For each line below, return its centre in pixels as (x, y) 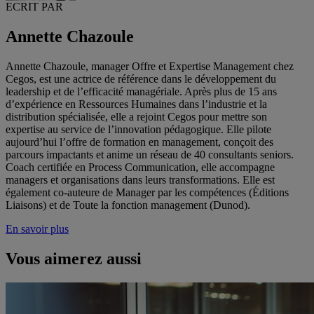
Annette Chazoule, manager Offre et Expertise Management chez (150, 67)
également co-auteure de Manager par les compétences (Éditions (147, 193)
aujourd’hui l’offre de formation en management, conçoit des (139, 142)
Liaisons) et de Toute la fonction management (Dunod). (128, 205)
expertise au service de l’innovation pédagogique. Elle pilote (138, 130)
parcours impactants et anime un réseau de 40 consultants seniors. (150, 155)
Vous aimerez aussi (74, 259)
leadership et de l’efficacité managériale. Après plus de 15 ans (141, 92)
